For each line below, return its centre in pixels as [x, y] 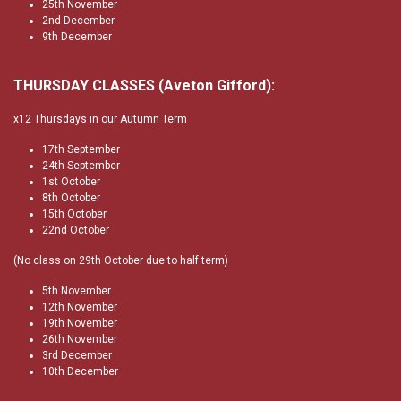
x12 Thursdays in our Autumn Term [100, 119]
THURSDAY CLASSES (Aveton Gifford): [144, 85]
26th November [80, 339]
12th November [80, 307]
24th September [81, 166]
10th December [80, 371]
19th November [80, 323]
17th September [81, 149]
